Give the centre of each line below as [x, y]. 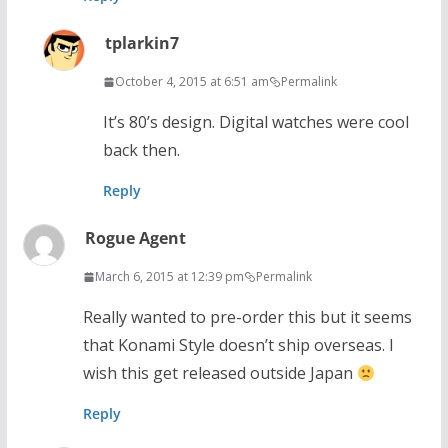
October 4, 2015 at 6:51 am [191, 82]
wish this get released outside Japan [219, 373]
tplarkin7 [141, 43]
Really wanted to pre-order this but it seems [247, 317]
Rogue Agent [135, 238]
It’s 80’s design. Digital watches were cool [255, 122]
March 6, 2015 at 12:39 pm [169, 277]
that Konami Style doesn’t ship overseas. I [238, 345]
